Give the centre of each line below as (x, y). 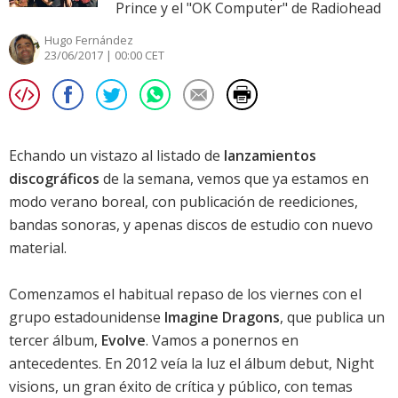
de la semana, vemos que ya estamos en (234, 179)
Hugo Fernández (89, 40)
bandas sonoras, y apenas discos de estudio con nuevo (191, 225)
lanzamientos (270, 156)
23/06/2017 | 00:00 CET (104, 56)
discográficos (54, 179)
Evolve (123, 341)
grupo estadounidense (87, 318)
